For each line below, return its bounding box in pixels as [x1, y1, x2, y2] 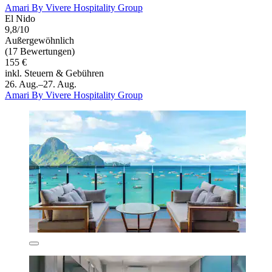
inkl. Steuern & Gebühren [5, 68, 104, 79]
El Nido [5, 13, 35, 24]
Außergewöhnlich [5, 35, 74, 46]
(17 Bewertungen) [5, 46, 75, 57]
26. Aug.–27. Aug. [5, 79, 76, 90]
